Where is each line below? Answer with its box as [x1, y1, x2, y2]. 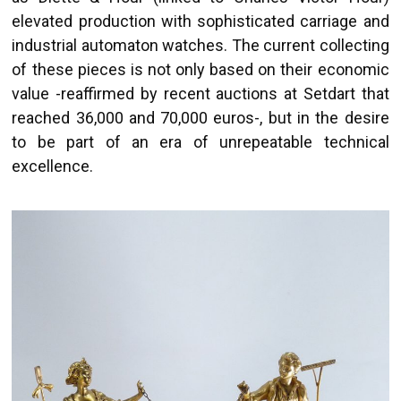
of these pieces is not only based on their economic [12, 59, 389, 79]
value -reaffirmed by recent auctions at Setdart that [12, 83, 389, 103]
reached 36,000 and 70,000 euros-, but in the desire [12, 107, 389, 127]
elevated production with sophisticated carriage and [12, 11, 389, 30]
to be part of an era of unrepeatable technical [12, 132, 389, 151]
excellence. [12, 156, 94, 175]
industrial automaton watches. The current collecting [12, 35, 389, 55]
